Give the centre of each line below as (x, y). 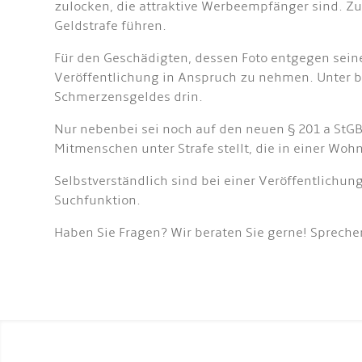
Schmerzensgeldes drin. (129, 97)
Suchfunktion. (99, 200)
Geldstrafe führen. (111, 26)
